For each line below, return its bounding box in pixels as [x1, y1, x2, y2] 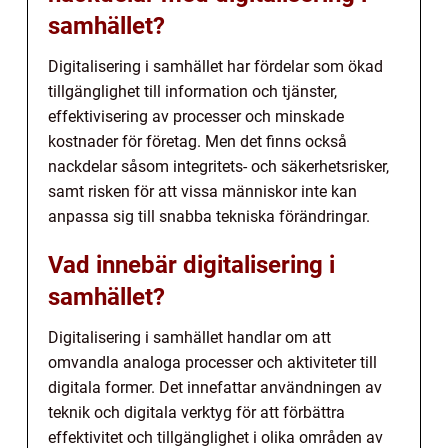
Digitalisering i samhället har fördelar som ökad [48, 56, 383, 76]
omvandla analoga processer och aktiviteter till [48, 352, 377, 372]
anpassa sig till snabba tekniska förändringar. [48, 206, 370, 226]
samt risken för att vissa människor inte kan [48, 181, 357, 201]
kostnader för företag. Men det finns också [48, 131, 347, 151]
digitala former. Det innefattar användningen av [48, 377, 382, 397]
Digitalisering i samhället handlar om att [48, 327, 331, 347]
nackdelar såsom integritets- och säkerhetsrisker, [48, 156, 389, 176]
